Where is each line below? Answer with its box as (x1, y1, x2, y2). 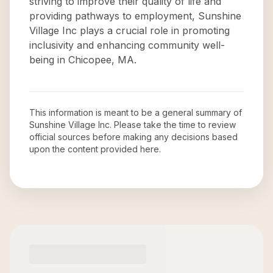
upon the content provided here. (29, 144, 161, 154)
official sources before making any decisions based (29, 132, 238, 142)
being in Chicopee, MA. (29, 54, 136, 66)
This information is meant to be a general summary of (29, 107, 242, 118)
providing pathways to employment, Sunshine (29, 10, 241, 22)
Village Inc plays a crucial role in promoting (29, 24, 230, 37)
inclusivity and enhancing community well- (29, 39, 225, 51)
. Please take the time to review (110, 119, 236, 130)
